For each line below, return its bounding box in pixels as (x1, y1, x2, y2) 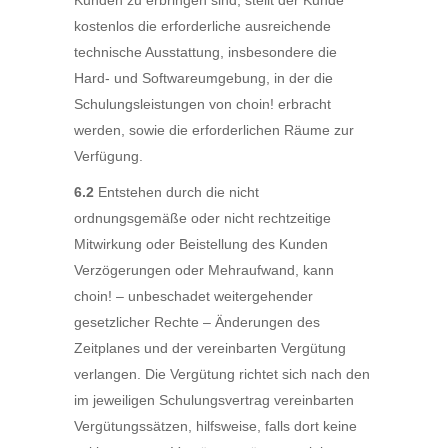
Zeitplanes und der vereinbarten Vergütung (74, 340, 346, 356)
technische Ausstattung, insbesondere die (74, 44, 337, 60)
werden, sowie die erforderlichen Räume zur (74, 122, 354, 138)
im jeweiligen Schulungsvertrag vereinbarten (74, 392, 354, 408)
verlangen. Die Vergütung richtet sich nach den (74, 366, 370, 382)
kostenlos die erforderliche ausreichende (74, 18, 331, 34)
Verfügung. (74, 148, 143, 164)
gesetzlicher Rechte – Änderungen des (74, 314, 320, 330)
